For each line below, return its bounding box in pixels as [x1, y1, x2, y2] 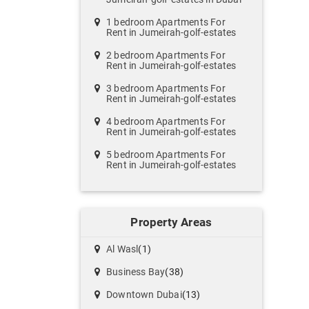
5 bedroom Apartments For [106, 149, 226, 161]
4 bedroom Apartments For [106, 116, 226, 128]
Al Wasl [106, 243, 139, 255]
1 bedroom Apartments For [106, 17, 226, 28]
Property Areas [130, 215, 212, 230]
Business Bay [106, 266, 166, 278]
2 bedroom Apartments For [106, 50, 226, 61]
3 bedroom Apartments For [106, 83, 226, 94]
